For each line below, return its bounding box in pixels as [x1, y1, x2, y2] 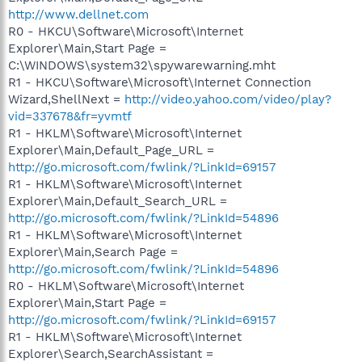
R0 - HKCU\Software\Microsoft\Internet [8, 23, 243, 39]
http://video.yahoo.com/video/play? [124, 91, 331, 107]
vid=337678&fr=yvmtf [8, 108, 132, 124]
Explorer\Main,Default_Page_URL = [8, 142, 214, 158]
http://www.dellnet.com [8, 6, 149, 22]
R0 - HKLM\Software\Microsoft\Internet [8, 278, 244, 293]
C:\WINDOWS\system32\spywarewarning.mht [8, 57, 276, 73]
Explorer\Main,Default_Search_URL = [8, 193, 227, 208]
